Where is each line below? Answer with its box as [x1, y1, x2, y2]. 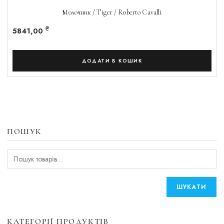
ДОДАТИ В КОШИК [81, 57, 142, 65]
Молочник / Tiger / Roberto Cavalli [62, 8, 162, 17]
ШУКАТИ [176, 182, 206, 192]
